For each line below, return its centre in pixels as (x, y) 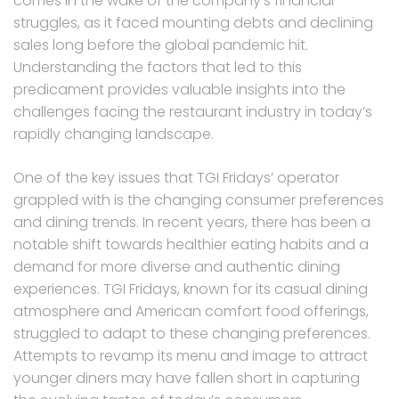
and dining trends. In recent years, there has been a (192, 223)
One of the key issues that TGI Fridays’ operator (176, 178)
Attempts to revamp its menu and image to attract (191, 356)
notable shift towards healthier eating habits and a (191, 245)
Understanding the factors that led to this (158, 68)
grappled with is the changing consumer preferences (199, 200)
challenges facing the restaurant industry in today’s (193, 112)
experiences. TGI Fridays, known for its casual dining (191, 289)
